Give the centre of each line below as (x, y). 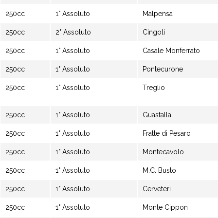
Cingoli (154, 32)
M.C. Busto (159, 170)
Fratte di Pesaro (167, 133)
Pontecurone (163, 69)
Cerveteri (157, 189)
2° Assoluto (74, 32)
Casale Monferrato (171, 51)
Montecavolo (163, 152)
